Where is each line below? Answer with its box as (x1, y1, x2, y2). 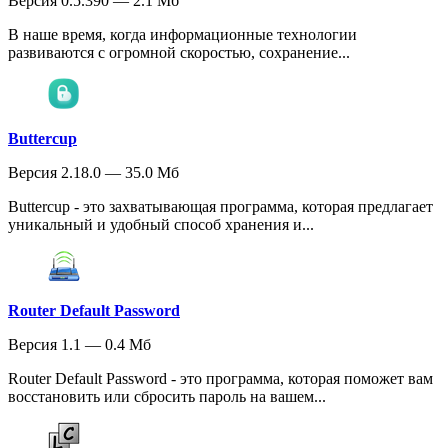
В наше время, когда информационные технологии (8, 25, 357, 43)
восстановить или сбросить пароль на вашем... (8, 387, 326, 405)
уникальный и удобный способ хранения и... (8, 215, 314, 233)
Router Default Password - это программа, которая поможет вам (8, 369, 433, 387)
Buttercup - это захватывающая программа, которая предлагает (8, 197, 433, 215)
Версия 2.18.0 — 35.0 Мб (8, 163, 179, 181)
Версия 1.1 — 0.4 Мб (8, 335, 151, 353)
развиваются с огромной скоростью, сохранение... (8, 43, 350, 61)
